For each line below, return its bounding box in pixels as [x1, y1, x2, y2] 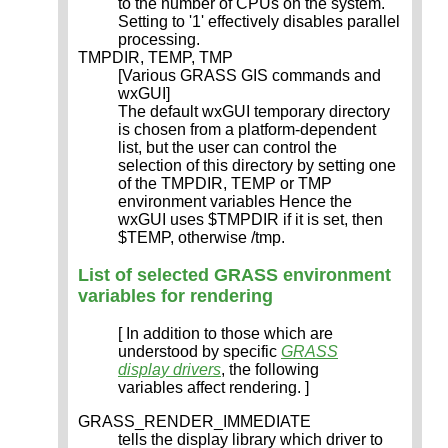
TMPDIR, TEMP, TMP [78, 49, 233, 67]
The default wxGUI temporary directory [118, 103, 390, 121]
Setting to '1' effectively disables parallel [118, 13, 400, 31]
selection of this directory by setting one [118, 157, 396, 175]
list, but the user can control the [118, 139, 337, 157]
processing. [118, 31, 200, 49]
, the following [221, 361, 319, 379]
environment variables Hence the [118, 193, 352, 211]
